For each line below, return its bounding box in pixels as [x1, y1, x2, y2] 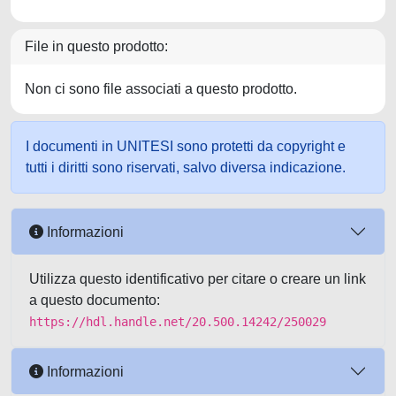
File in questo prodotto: [25, 39, 168, 54]
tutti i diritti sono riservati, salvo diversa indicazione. [26, 160, 346, 175]
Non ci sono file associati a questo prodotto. [25, 81, 297, 96]
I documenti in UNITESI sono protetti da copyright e [26, 139, 346, 154]
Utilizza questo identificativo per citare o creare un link [29, 271, 366, 286]
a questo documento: [29, 293, 160, 308]
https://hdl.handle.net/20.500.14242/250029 [29, 315, 326, 329]
